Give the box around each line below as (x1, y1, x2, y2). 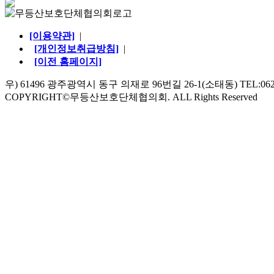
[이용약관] (29, 31, 75, 41)
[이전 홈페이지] (34, 56, 102, 67)
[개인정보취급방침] (34, 43, 119, 54)
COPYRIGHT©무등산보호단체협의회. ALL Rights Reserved (5, 92, 257, 102)
